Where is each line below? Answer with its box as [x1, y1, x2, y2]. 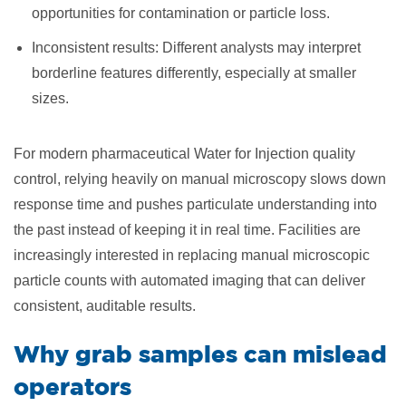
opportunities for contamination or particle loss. [32, 5, 330, 21]
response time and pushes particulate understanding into [14, 197, 377, 212]
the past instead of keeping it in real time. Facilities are [14, 222, 361, 237]
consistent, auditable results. [14, 298, 196, 314]
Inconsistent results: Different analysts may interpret [32, 40, 361, 55]
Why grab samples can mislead [14, 340, 387, 367]
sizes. [32, 91, 69, 106]
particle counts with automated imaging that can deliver [14, 273, 365, 288]
